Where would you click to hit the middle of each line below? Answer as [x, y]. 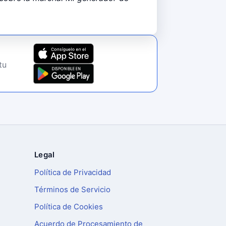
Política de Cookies [69, 207]
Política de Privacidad [73, 172]
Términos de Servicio [72, 189]
